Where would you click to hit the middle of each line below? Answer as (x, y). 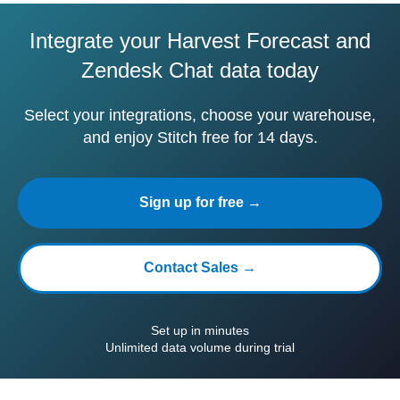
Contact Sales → (200, 267)
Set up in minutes (200, 330)
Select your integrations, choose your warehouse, (200, 115)
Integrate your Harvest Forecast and (200, 41)
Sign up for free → (200, 202)
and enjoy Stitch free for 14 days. (200, 137)
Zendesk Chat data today (200, 70)
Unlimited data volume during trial (200, 347)
